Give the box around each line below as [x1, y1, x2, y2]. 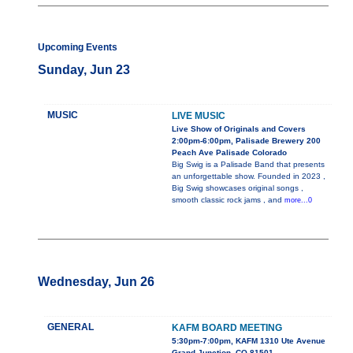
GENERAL [47, 321, 94, 333]
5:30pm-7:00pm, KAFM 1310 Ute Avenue [172, 336, 325, 346]
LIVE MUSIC [172, 110, 225, 122]
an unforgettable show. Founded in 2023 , [172, 172, 325, 181]
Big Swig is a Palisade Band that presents [172, 160, 325, 169]
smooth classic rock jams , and [172, 195, 284, 205]
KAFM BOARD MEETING [172, 322, 282, 334]
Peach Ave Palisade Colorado [172, 148, 287, 158]
